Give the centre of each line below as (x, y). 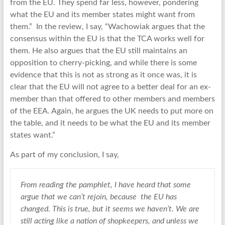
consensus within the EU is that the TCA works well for (107, 38)
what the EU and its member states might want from (102, 14)
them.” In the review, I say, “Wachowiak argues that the (107, 26)
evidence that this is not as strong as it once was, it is (103, 75)
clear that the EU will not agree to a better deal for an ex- (110, 87)
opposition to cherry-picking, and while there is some (103, 63)
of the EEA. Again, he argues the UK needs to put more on (111, 111)
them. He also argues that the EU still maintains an (98, 50)
